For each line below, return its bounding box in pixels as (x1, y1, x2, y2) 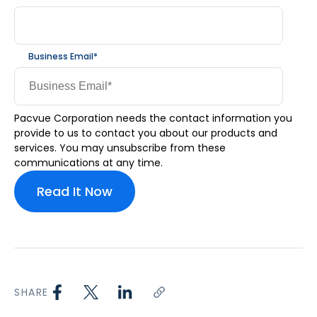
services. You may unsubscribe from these (14, 141, 226, 156)
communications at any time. (14, 156, 163, 171)
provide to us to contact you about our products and (14, 126, 277, 141)
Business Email (28, 50, 93, 63)
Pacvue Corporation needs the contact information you (14, 111, 292, 126)
